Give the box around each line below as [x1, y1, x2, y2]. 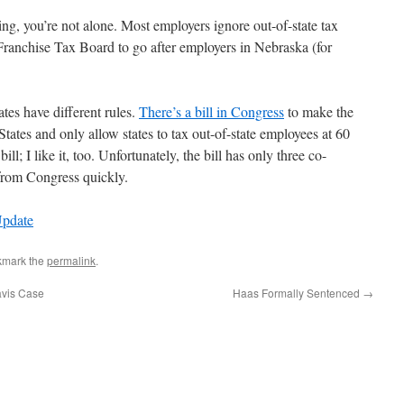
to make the [284, 102, 353, 121]
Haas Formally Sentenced [233, 285, 363, 300]
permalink [47, 252, 96, 268]
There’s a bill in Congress [139, 102, 284, 121]
